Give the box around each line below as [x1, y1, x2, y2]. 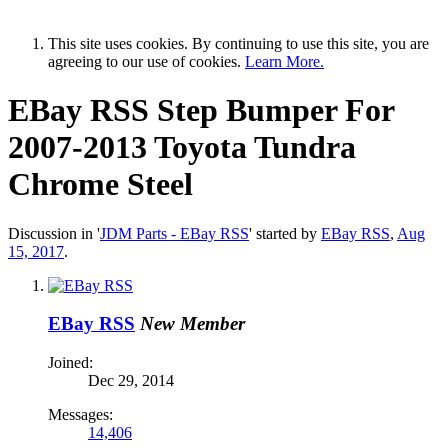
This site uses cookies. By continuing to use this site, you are [48, 34, 429, 52]
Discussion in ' [8, 224, 100, 242]
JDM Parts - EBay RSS [100, 224, 249, 242]
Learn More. [245, 52, 324, 70]
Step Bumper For [149, 92, 394, 129]
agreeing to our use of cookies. [48, 52, 245, 70]
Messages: [48, 405, 113, 423]
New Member [140, 313, 245, 335]
